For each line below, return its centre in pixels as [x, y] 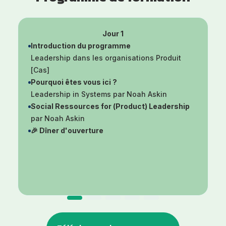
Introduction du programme [81, 46]
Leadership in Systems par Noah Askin [99, 94]
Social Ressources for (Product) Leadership [110, 106]
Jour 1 [113, 34]
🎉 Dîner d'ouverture [67, 130]
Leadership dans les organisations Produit [106, 58]
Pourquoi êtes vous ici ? [74, 82]
